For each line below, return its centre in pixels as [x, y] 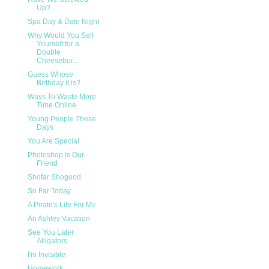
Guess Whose [50, 75]
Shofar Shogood [54, 177]
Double [48, 53]
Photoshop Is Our [56, 155]
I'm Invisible [46, 255]
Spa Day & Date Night [63, 22]
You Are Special [53, 141]
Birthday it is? [58, 83]
